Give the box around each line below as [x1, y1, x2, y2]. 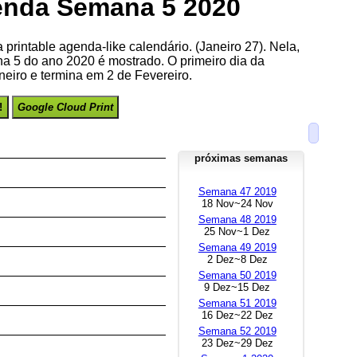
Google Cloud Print [18, 100, 114, 113]
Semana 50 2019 [198, 269, 277, 281]
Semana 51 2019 [198, 296, 277, 309]
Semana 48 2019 [198, 213, 277, 226]
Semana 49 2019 [198, 241, 277, 253]
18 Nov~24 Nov [201, 197, 273, 210]
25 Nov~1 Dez [204, 225, 271, 237]
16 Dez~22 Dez [201, 308, 273, 321]
